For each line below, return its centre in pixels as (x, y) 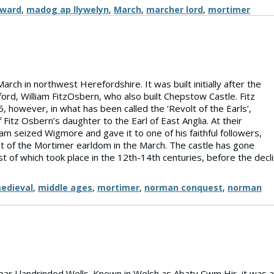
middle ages (65, 187)
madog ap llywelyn (68, 9)
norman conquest (183, 187)
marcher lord (175, 9)
